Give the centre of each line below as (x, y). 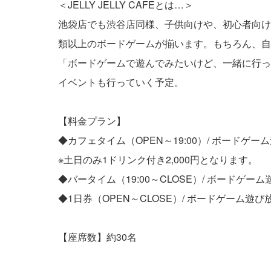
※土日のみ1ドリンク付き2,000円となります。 (158, 160)
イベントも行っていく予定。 (121, 82)
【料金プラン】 (92, 121)
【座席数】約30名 (97, 237)
